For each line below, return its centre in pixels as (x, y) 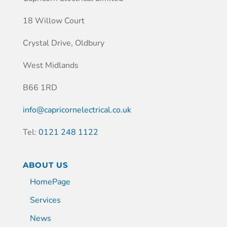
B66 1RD (40, 88)
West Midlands (50, 66)
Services (45, 200)
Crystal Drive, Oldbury (63, 43)
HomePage (50, 182)
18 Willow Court (53, 21)
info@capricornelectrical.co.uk (77, 110)
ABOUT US (45, 165)
